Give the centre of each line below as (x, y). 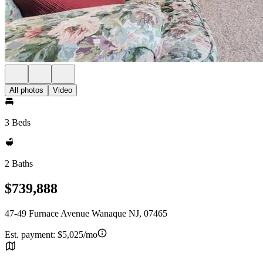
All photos (26, 90)
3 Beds (18, 122)
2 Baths (19, 163)
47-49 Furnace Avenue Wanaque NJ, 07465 (86, 213)
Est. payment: (31, 234)
